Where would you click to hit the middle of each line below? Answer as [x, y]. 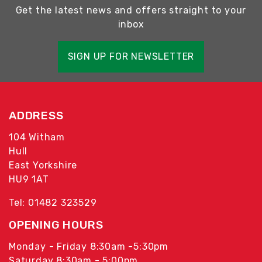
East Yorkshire [43, 165]
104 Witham [37, 137]
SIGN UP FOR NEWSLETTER [131, 56]
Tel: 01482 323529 [53, 202]
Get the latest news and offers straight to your [131, 10]
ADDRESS [36, 115]
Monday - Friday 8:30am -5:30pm [89, 246]
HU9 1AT [29, 179]
